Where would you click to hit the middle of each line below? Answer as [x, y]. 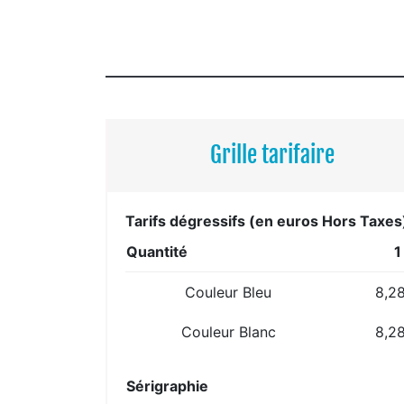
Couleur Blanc [228, 331]
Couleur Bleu [228, 292]
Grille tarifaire [273, 154]
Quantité [157, 251]
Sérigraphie [167, 386]
